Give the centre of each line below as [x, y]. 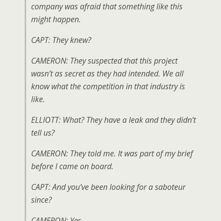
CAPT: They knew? [61, 40]
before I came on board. [72, 166]
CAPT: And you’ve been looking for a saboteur [108, 187]
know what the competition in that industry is [108, 86]
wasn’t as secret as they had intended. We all [107, 74]
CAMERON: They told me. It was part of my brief [112, 153]
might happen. [56, 19]
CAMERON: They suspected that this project [104, 61]
